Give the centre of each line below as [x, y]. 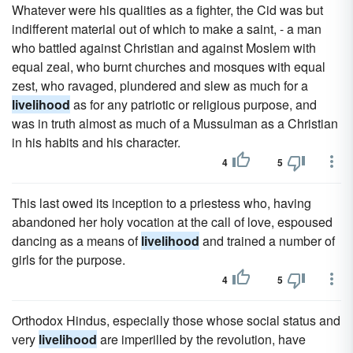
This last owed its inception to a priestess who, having [162, 203]
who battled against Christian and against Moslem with [164, 48]
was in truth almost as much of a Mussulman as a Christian [175, 123]
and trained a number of [267, 241]
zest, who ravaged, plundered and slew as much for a [160, 85]
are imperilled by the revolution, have [201, 339]
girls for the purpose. [69, 260]
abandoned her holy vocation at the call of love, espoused [172, 222]
